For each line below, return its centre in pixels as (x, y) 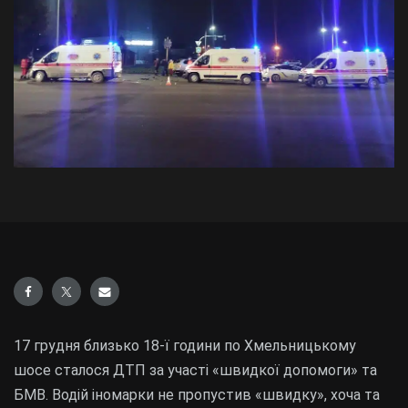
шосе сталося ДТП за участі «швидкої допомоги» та (195, 370)
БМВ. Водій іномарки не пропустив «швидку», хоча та (197, 394)
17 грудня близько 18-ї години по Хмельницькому (185, 345)
